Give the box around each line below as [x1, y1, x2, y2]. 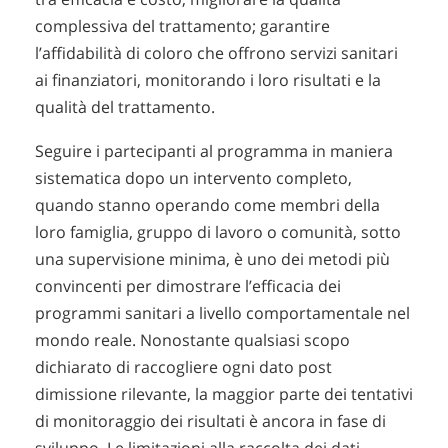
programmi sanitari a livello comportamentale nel [35, 302, 410, 325]
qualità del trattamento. [35, 95, 215, 118]
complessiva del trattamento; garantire [35, 14, 330, 37]
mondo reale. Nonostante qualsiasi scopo [35, 329, 350, 352]
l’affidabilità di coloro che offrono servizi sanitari [35, 41, 398, 64]
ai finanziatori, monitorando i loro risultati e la [35, 68, 381, 91]
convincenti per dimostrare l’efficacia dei [35, 275, 341, 298]
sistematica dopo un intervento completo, [35, 167, 352, 190]
